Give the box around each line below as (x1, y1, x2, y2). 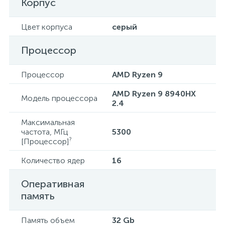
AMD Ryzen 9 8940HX (112, 89, 196, 98)
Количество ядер (21, 156, 85, 165)
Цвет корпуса (21, 22, 72, 32)
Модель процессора (21, 93, 97, 103)
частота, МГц (21, 127, 68, 137)
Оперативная (21, 178, 84, 190)
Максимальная (21, 118, 75, 127)
